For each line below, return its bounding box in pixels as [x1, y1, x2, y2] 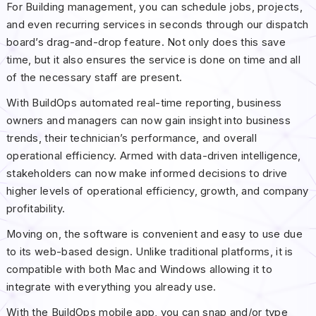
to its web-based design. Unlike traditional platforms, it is [6, 245, 293, 259]
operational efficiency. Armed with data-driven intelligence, [6, 150, 301, 163]
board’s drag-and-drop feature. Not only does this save [6, 36, 286, 49]
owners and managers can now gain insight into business [6, 114, 291, 128]
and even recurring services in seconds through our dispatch [6, 18, 309, 32]
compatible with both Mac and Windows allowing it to [6, 263, 273, 276]
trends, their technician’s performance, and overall [6, 132, 257, 145]
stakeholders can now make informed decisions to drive [6, 167, 288, 181]
